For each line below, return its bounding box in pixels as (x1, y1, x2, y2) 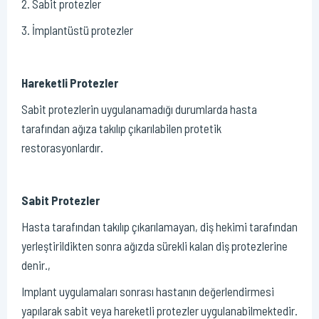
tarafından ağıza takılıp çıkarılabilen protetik (21, 121, 221, 136)
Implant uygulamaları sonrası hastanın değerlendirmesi (21, 284, 274, 299)
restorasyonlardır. (21, 140, 103, 155)
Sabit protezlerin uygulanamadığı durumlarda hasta (21, 102, 257, 117)
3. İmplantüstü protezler (21, 23, 133, 38)
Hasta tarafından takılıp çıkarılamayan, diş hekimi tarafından (21, 219, 298, 234)
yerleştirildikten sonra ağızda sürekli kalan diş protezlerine (21, 239, 288, 253)
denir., (21, 258, 51, 273)
